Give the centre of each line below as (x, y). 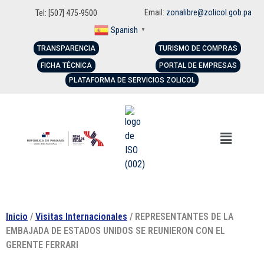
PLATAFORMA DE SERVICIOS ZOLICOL (132, 80)
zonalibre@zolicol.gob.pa (209, 12)
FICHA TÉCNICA (66, 66)
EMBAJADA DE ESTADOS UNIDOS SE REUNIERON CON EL (115, 231)
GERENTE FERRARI (42, 245)
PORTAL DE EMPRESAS (198, 66)
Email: (155, 12)
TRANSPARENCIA (66, 49)
